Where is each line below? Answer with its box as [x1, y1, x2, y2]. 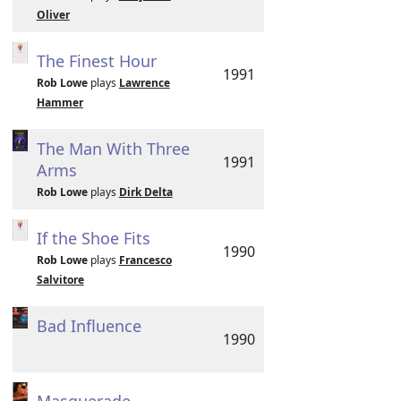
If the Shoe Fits [36, 227, 150, 249]
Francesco [118, 252, 172, 268]
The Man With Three [36, 138, 190, 159]
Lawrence [118, 75, 170, 90]
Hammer [36, 95, 83, 110]
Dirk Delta [118, 184, 173, 200]
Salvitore [36, 272, 84, 287]
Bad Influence [36, 315, 141, 337]
